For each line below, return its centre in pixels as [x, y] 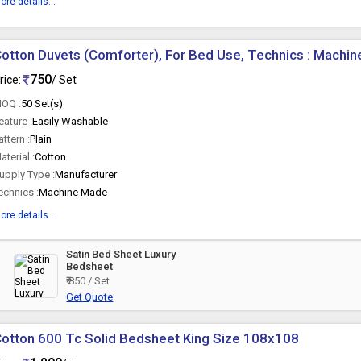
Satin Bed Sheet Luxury [121, 254]
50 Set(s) [42, 104]
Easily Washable [71, 121]
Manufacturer [86, 174]
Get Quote [90, 297]
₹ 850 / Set [88, 281]
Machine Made [73, 192]
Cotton [51, 157]
